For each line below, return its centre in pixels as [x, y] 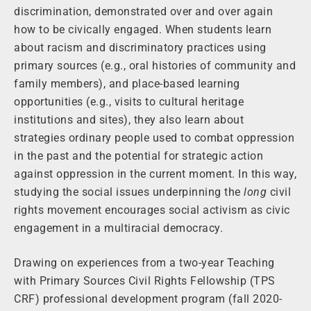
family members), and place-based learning [127, 84]
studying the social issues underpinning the [129, 192]
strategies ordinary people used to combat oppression [154, 138]
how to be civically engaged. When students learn [143, 30]
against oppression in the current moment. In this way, [155, 174]
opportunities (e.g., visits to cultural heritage [129, 102]
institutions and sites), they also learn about [129, 120]
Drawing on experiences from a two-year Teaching [144, 263]
